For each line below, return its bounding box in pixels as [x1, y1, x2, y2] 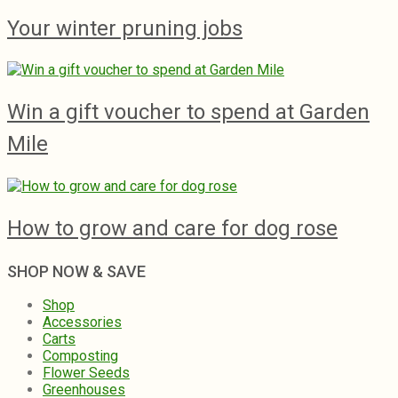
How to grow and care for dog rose [7, 216, 338, 242]
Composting [43, 347, 118, 365]
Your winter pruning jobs [7, 15, 243, 41]
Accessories [43, 314, 122, 331]
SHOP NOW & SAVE [7, 262, 146, 282]
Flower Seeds [43, 364, 130, 382]
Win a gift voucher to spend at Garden [7, 99, 370, 125]
